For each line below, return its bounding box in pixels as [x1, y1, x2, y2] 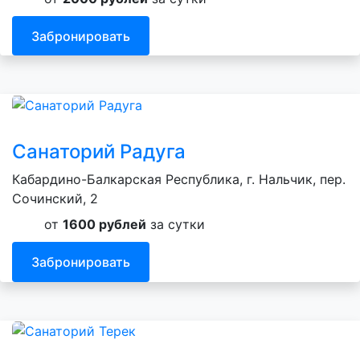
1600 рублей [63, 216, 146, 233]
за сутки [146, 216, 205, 233]
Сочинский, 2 [12, 190, 98, 207]
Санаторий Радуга [12, 140, 186, 164]
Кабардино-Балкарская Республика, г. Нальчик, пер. [12, 171, 346, 188]
